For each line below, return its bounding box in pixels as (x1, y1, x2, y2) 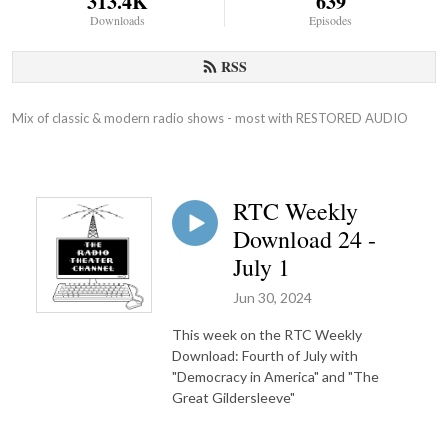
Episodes (309, 12, 353, 28)
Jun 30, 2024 (233, 288, 312, 306)
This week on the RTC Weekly (172, 325, 362, 343)
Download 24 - (233, 223, 376, 255)
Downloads (89, 12, 145, 28)
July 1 (233, 251, 290, 283)
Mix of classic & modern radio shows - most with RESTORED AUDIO (12, 110, 408, 126)
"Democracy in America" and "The (172, 367, 379, 385)
